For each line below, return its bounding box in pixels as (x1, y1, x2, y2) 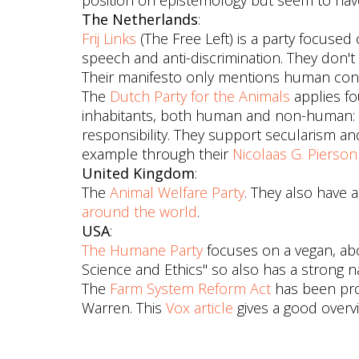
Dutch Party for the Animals (110, 87, 290, 106)
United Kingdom (82, 163, 195, 183)
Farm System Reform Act (110, 279, 271, 298)
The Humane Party (82, 240, 203, 260)
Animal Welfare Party (110, 183, 244, 202)
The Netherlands (82, 10, 198, 29)
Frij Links (82, 29, 136, 48)
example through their (82, 144, 232, 163)
